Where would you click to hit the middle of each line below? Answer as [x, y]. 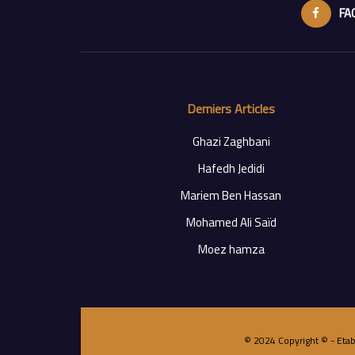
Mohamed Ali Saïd [231, 222]
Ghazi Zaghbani [231, 141]
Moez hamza [231, 249]
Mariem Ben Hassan [231, 195]
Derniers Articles [231, 109]
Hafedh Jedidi [231, 168]
